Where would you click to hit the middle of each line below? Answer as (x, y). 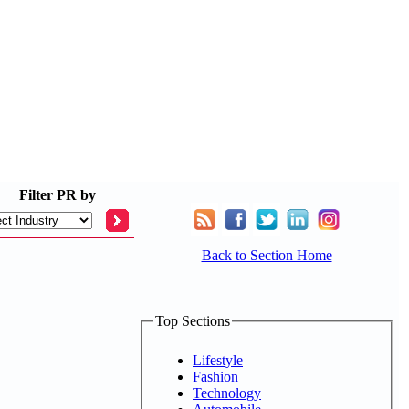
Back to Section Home (267, 255)
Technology (227, 393)
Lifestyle (218, 360)
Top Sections (193, 321)
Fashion (215, 376)
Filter (36, 195)
